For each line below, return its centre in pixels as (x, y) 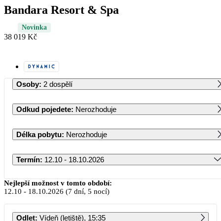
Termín (28, 159)
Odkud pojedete (44, 109)
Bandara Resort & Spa (61, 10)
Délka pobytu (39, 134)
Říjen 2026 (119, 181)
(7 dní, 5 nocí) (87, 191)
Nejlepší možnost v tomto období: (58, 183)
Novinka (34, 27)
